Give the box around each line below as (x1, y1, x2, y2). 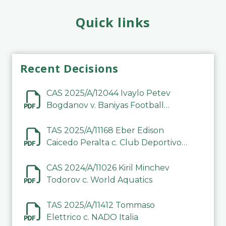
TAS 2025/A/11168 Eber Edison (46, 125, 164, 135)
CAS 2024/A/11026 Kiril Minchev (46, 162, 169, 173)
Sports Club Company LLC (46, 112, 152, 122)
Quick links (76, 13, 150, 31)
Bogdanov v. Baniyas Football (46, 100, 164, 110)
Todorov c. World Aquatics (46, 175, 152, 185)
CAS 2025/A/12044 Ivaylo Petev (46, 88, 171, 98)
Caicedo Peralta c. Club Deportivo (46, 137, 182, 147)
